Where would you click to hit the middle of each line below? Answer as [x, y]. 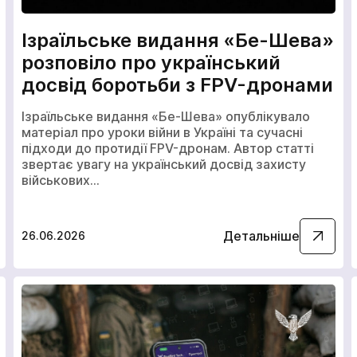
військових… [60, 180]
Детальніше [262, 235]
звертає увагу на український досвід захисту [163, 164]
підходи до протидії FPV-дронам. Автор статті [167, 148]
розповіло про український [151, 63]
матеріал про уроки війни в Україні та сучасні [162, 132]
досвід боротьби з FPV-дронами [177, 85]
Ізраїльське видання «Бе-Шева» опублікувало [165, 116]
